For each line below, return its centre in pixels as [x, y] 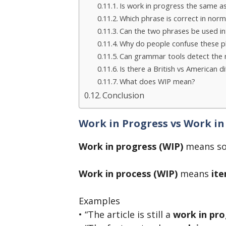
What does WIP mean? [157, 81]
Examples [99, 201]
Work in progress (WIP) [131, 147]
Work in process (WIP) [128, 174]
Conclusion [124, 96]
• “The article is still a [126, 215]
